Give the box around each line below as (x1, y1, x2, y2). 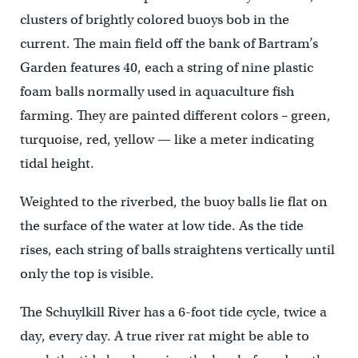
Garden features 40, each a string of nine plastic (19, 59, 313, 76)
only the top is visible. (19, 265, 154, 282)
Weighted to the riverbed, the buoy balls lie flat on (19, 193, 328, 210)
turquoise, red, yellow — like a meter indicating (19, 131, 314, 148)
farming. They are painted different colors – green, (19, 107, 331, 124)
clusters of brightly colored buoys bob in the (19, 11, 289, 28)
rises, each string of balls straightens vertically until (19, 241, 335, 258)
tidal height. (19, 155, 94, 172)
